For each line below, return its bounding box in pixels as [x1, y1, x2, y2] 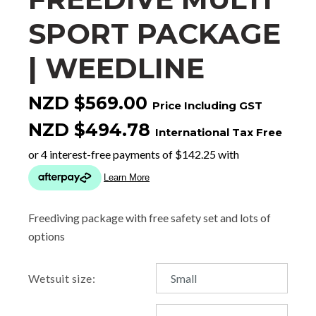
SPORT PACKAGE [28, 16, 281, 51]
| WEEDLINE [28, 50, 205, 85]
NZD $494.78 [28, 119, 150, 140]
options [28, 229, 65, 243]
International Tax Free [155, 125, 282, 139]
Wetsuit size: [28, 271, 96, 285]
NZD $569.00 [28, 92, 147, 114]
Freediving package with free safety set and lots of [28, 210, 271, 224]
